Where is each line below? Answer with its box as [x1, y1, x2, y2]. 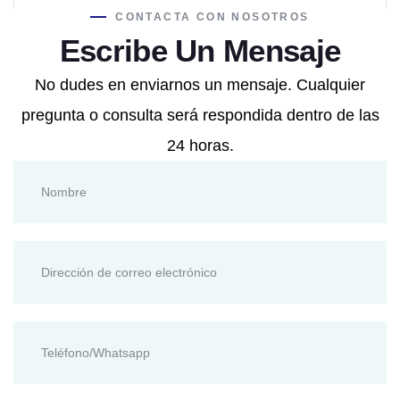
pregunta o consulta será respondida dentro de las [21, 106, 379, 124]
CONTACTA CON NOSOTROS [115, 11, 310, 23]
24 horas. [166, 137, 234, 154]
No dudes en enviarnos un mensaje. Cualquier [35, 76, 365, 94]
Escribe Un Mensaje [59, 33, 341, 68]
